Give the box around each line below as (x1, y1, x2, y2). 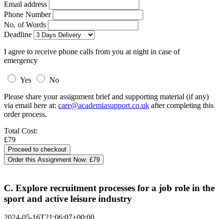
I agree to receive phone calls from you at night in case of (4, 47, 180, 56)
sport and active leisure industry (4, 193, 132, 204)
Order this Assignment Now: (8, 156, 89, 163)
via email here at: (4, 101, 58, 109)
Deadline (4, 30, 32, 39)
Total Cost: (4, 127, 38, 135)
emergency (4, 56, 38, 65)
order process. (4, 110, 47, 118)
